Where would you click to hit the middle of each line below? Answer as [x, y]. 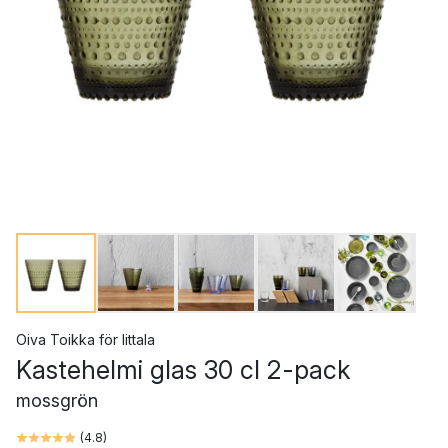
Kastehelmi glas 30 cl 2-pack [183, 370]
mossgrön [57, 400]
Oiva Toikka [55, 339]
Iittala [138, 339]
